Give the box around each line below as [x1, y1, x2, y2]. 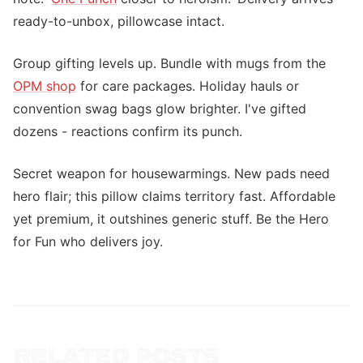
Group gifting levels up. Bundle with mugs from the [13, 55, 326, 71]
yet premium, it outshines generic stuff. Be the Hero [13, 211, 329, 227]
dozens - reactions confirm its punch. [13, 123, 242, 139]
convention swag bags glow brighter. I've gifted [13, 100, 306, 117]
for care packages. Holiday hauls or [76, 78, 299, 94]
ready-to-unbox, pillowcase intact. [13, 13, 224, 29]
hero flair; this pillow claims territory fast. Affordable [13, 188, 335, 204]
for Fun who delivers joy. [13, 233, 163, 250]
